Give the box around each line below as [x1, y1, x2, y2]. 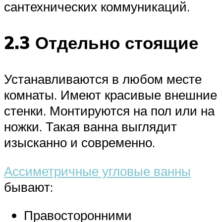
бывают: [4, 178, 53, 195]
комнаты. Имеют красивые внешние [4, 87, 217, 103]
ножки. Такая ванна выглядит [4, 118, 177, 135]
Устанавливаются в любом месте [4, 71, 202, 87]
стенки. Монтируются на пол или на [4, 103, 215, 119]
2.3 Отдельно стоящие [4, 32, 198, 54]
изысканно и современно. [4, 134, 155, 151]
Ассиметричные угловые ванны [4, 163, 191, 179]
